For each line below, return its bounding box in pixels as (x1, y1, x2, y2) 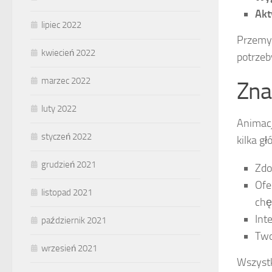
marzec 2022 (41, 75, 90, 87)
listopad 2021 (41, 187, 92, 199)
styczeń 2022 (41, 131, 92, 143)
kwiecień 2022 (41, 47, 95, 59)
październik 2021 (41, 215, 106, 226)
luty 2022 (41, 103, 76, 115)
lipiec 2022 (41, 19, 81, 31)
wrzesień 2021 (41, 243, 97, 254)
